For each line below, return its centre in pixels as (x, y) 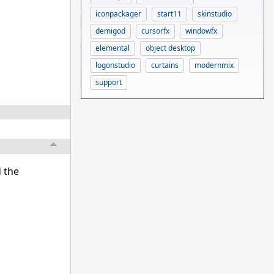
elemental (113, 48)
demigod (110, 31)
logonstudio (115, 65)
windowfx (201, 31)
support (109, 82)
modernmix (214, 65)
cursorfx (155, 31)
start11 (169, 13)
